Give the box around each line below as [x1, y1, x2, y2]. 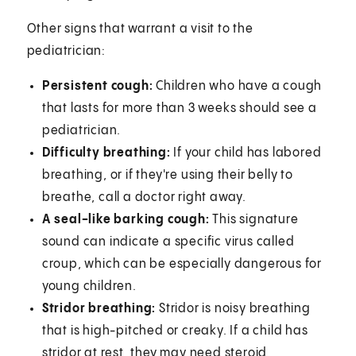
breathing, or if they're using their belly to [41, 168, 293, 182]
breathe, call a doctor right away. [41, 190, 250, 204]
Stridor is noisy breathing [156, 301, 311, 315]
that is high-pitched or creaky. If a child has [41, 323, 308, 338]
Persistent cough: [41, 79, 153, 93]
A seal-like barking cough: [41, 212, 210, 226]
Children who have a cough [153, 79, 323, 93]
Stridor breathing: [41, 301, 157, 315]
